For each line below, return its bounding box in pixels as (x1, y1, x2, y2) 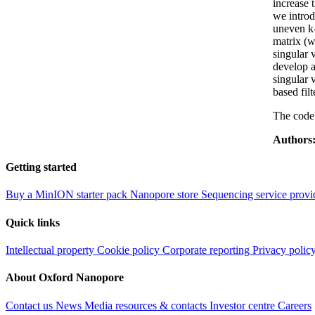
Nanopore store (130, 188, 201, 201)
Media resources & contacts (84, 299, 210, 311)
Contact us (6, 299, 56, 311)
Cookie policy (97, 243, 162, 256)
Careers (278, 299, 311, 311)
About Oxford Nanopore (6, 271, 124, 284)
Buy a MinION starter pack (6, 188, 130, 201)
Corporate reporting (162, 243, 252, 256)
